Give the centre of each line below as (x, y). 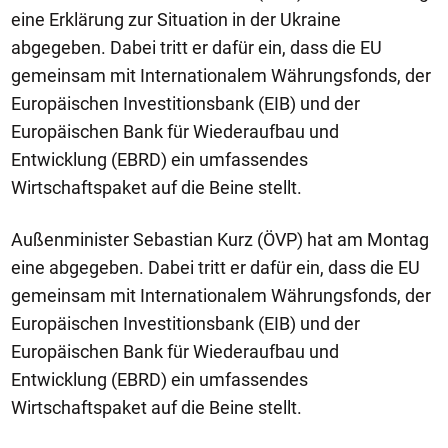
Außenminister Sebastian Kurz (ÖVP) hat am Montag (220, 239)
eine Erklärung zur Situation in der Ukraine (176, 19)
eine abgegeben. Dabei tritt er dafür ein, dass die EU (215, 267)
